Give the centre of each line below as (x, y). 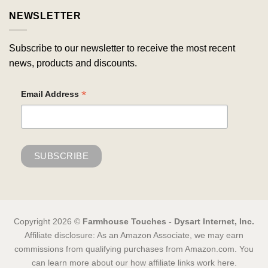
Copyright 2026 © (48, 221)
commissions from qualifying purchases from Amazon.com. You (134, 249)
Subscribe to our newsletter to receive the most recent (122, 48)
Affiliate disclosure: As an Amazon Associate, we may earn (134, 235)
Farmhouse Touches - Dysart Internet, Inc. (168, 221)
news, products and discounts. (73, 63)
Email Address (51, 94)
